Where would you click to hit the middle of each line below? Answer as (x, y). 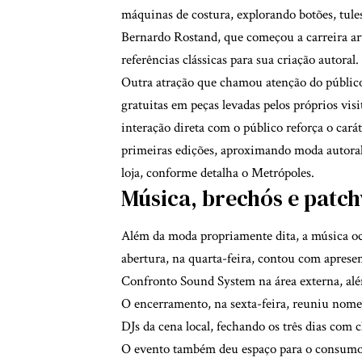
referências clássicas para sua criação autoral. (240, 60)
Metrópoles (281, 173)
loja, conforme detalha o (186, 173)
